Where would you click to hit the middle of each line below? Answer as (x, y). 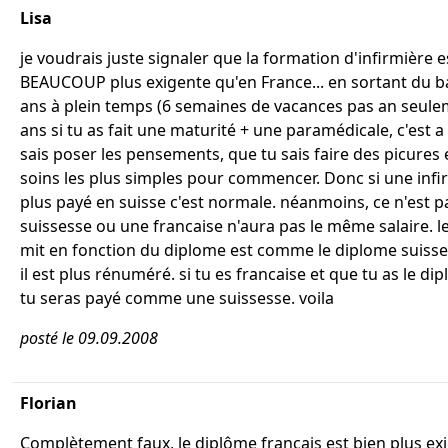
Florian (48, 403)
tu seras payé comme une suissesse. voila (177, 298)
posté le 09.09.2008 (89, 338)
